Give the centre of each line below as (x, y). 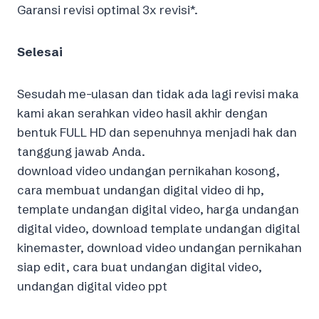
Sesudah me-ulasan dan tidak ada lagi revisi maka (158, 93)
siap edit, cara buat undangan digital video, (140, 266)
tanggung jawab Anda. (81, 151)
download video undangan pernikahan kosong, (148, 170)
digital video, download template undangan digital (158, 228)
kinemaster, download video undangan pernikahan (159, 247)
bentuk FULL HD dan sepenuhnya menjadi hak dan (157, 132)
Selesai (40, 51)
